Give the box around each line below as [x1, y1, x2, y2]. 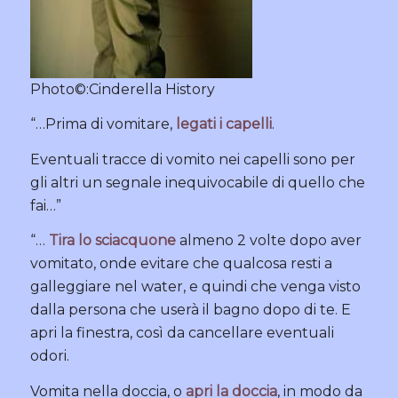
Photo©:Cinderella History [29, 80, 215, 98]
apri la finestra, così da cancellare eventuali [29, 324, 334, 342]
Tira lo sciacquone [48, 232, 179, 250]
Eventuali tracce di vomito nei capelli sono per [29, 150, 355, 168]
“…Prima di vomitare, [29, 115, 176, 133]
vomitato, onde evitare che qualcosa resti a [29, 255, 332, 273]
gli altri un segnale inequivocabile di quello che [29, 173, 365, 191]
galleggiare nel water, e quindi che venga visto [29, 278, 361, 296]
